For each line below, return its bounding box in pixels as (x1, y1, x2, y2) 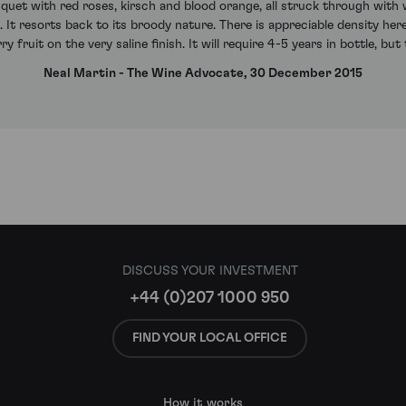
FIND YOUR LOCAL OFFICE (132, 331, 287, 344)
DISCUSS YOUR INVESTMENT (121, 264, 298, 278)
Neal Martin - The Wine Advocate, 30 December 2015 (43, 66, 362, 80)
